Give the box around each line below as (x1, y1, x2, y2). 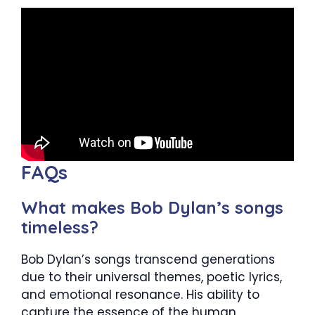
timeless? (21, 217, 98, 238)
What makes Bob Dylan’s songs (21, 197, 283, 219)
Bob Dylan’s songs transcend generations (21, 251, 275, 269)
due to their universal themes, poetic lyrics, (21, 269, 282, 286)
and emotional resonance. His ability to (21, 286, 259, 304)
